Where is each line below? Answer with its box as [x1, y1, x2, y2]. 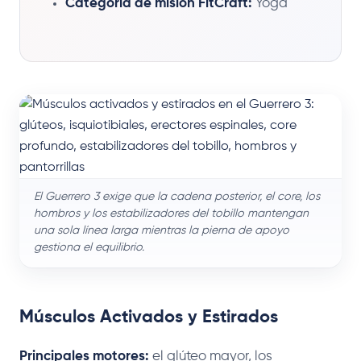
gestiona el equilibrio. [34, 241, 144, 253]
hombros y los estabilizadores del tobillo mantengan [34, 207, 309, 219]
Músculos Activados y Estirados [19, 308, 278, 326]
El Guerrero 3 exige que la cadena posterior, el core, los [34, 190, 320, 202]
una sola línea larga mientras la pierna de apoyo [34, 224, 289, 236]
